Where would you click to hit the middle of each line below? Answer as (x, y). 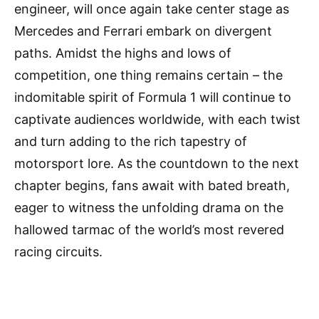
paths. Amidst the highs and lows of (123, 53)
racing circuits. (58, 252)
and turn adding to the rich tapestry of (131, 142)
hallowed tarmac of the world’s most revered (149, 230)
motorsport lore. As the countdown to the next (157, 164)
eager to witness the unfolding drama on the (149, 208)
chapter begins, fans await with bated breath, (152, 186)
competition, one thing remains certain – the (148, 75)
